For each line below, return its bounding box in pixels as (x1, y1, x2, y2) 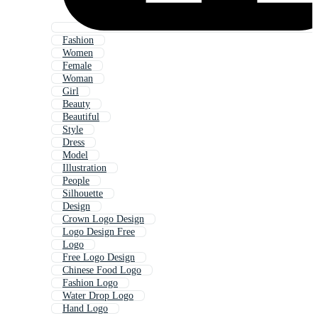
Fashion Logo (62, 278, 118, 289)
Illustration (62, 163, 106, 174)
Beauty (62, 99, 90, 110)
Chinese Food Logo (62, 265, 141, 276)
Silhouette (62, 188, 103, 199)
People (62, 175, 89, 187)
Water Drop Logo (62, 290, 133, 302)
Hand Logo (62, 303, 108, 314)
